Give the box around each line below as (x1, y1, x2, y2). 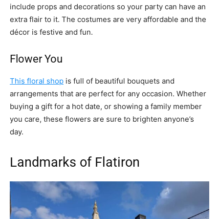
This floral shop (10, 76, 64, 86)
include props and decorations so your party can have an (10, 1, 206, 11)
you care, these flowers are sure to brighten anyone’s (10, 114, 194, 124)
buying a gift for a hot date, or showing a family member (10, 101, 202, 111)
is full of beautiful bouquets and (64, 76, 175, 86)
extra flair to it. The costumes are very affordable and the (10, 14, 206, 24)
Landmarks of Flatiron (10, 154, 140, 170)
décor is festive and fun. (10, 27, 93, 37)
